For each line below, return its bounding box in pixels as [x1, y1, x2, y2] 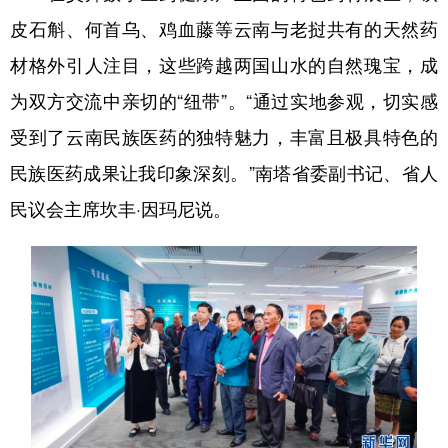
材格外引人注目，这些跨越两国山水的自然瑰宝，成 [10, 50, 438, 77]
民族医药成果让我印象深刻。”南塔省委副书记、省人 [10, 158, 438, 185]
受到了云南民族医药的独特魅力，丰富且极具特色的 [10, 122, 438, 149]
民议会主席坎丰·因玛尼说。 [10, 194, 231, 221]
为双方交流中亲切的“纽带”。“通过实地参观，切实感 [10, 86, 438, 113]
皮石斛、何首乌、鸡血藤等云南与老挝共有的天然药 [10, 14, 438, 41]
